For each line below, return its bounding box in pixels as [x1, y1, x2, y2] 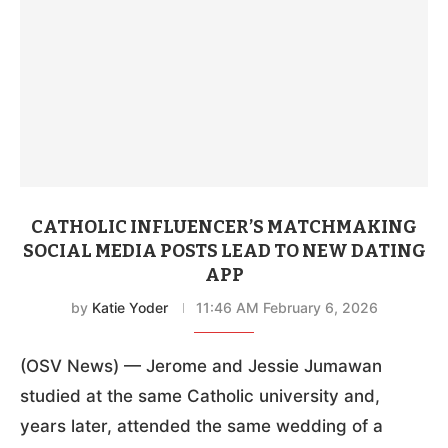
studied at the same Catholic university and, [20, 385, 380, 406]
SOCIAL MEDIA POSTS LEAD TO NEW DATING [22, 239, 426, 262]
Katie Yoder [91, 298, 168, 316]
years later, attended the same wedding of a [20, 415, 383, 436]
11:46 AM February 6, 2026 [195, 298, 378, 316]
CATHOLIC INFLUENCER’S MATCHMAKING [31, 215, 417, 238]
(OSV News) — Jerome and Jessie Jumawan [20, 355, 382, 376]
